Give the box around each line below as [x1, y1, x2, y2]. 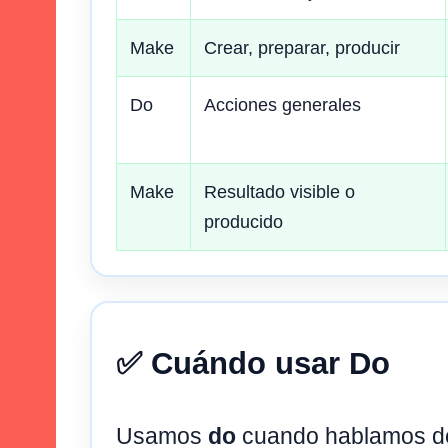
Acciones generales [204, 94, 361, 115]
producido [204, 211, 283, 232]
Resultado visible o [204, 181, 355, 202]
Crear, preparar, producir [204, 37, 400, 58]
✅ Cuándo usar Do [116, 346, 390, 382]
